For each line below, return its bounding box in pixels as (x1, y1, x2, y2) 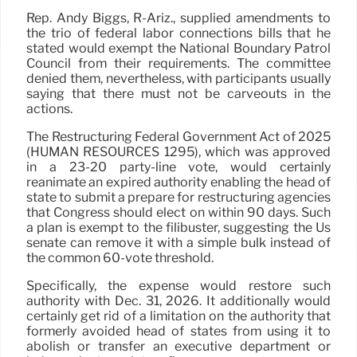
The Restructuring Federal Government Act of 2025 (26, 129, 331, 145)
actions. (26, 101, 73, 117)
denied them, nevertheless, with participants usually (26, 71, 331, 87)
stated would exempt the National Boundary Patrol (26, 41, 331, 57)
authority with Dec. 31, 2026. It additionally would (26, 293, 331, 309)
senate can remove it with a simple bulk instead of (26, 235, 331, 251)
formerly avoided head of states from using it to (26, 324, 331, 339)
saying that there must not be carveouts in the (26, 86, 331, 102)
